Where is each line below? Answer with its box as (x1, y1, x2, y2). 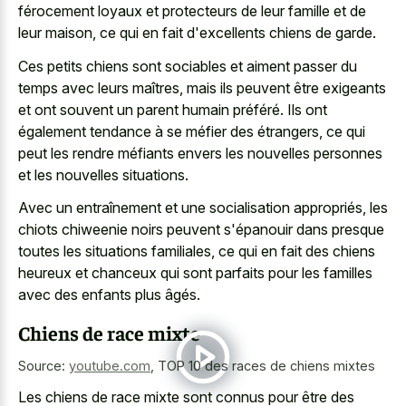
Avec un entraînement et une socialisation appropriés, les (18, 198, 388, 217)
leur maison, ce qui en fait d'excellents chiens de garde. (18, 24, 376, 43)
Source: (18, 357, 69, 373)
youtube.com (69, 357, 150, 373)
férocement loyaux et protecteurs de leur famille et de (18, 2, 366, 21)
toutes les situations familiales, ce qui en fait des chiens (18, 242, 375, 261)
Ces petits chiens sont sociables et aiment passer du (18, 56, 357, 75)
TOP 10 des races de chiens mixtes (158, 357, 375, 373)
